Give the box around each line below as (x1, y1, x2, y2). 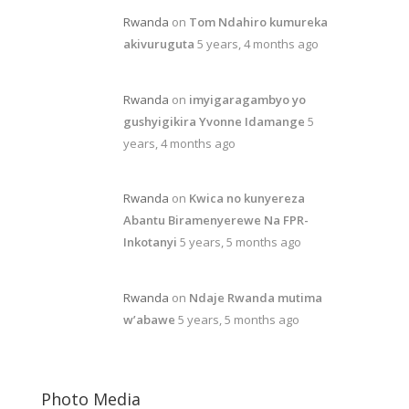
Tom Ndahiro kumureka (188, 14, 328, 31)
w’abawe (122, 310, 175, 328)
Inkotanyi (122, 234, 177, 251)
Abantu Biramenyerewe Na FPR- (122, 212, 309, 229)
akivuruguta (122, 36, 194, 53)
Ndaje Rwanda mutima (188, 288, 322, 306)
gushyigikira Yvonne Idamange (122, 112, 305, 130)
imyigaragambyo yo (188, 90, 306, 108)
